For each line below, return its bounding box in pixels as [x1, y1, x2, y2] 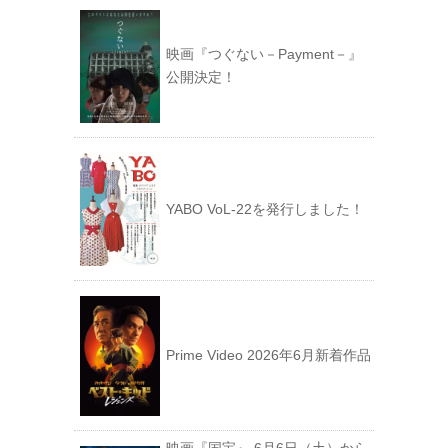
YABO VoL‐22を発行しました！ [166, 201, 364, 217]
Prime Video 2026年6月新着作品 [166, 347, 371, 363]
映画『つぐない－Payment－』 [166, 46, 362, 62]
